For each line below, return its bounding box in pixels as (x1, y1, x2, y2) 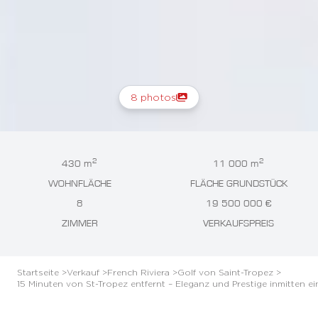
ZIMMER (61, 219, 98, 229)
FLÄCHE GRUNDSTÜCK (190, 179, 287, 189)
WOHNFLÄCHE (48, 179, 111, 189)
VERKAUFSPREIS (203, 219, 274, 229)
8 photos (131, 92, 176, 102)
